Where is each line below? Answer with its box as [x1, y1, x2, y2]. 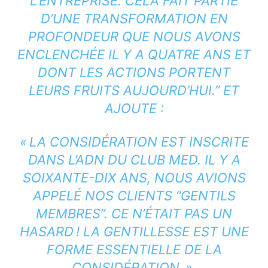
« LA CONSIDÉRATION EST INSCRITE [19, 133, 249, 150]
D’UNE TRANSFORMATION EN [40, 10, 228, 26]
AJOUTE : [104, 100, 164, 116]
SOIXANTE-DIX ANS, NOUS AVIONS [22, 169, 246, 185]
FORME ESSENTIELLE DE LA [46, 241, 222, 257]
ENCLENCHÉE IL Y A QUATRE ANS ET [17, 46, 251, 62]
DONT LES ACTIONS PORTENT [38, 64, 230, 80]
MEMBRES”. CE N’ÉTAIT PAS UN [36, 205, 232, 221]
